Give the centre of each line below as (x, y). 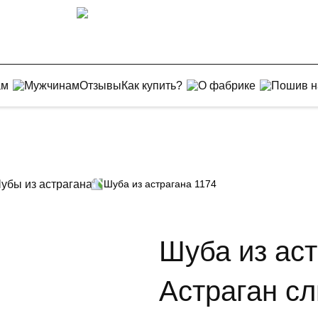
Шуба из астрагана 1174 (160, 184)
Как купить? (152, 85)
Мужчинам (51, 85)
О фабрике (226, 85)
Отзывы (100, 85)
